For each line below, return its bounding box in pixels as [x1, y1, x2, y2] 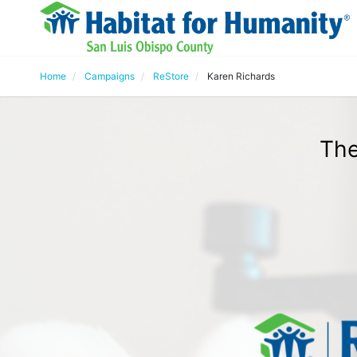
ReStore [153, 70, 189, 82]
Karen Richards [207, 70, 275, 82]
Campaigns [84, 70, 135, 82]
